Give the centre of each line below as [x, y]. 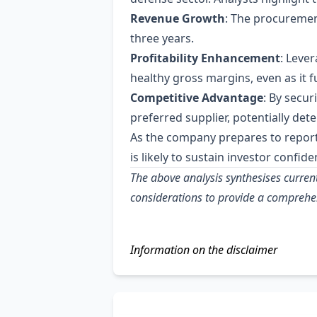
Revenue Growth [178, 18]
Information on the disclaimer [204, 250]
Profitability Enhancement [205, 58]
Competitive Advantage [197, 98]
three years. [162, 38]
